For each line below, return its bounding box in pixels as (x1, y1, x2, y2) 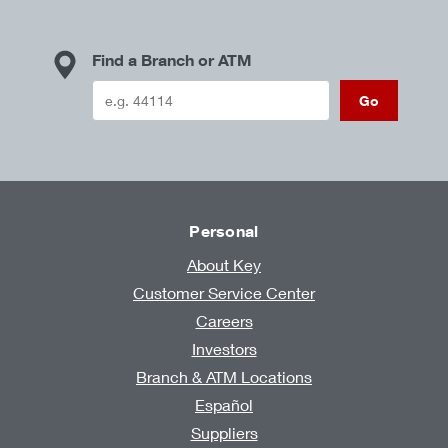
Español (195, 394, 253, 414)
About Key (187, 254, 261, 274)
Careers (195, 310, 253, 330)
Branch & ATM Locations (136, 366, 312, 386)
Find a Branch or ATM (92, 50, 253, 70)
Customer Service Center (133, 282, 315, 302)
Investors (191, 338, 257, 358)
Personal (189, 221, 259, 241)
